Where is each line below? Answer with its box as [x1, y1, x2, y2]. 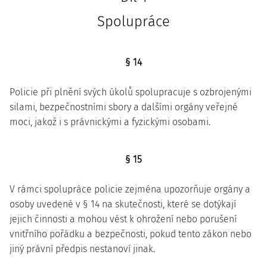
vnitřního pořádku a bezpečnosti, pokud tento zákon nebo [10, 228, 252, 240]
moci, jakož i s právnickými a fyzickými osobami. [10, 116, 210, 128]
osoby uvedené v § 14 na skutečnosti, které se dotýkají [10, 198, 236, 210]
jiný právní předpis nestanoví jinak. [10, 243, 155, 254]
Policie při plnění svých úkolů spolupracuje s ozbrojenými [10, 86, 252, 98]
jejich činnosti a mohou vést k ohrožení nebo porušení [10, 213, 237, 225]
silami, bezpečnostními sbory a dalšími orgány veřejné [10, 101, 238, 113]
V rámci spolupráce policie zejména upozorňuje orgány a [10, 184, 250, 195]
